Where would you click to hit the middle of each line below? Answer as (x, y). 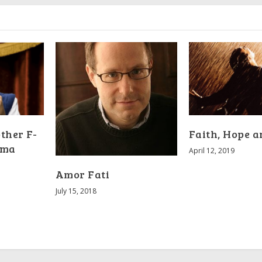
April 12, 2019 (211, 150)
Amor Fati (82, 174)
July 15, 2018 (76, 191)
